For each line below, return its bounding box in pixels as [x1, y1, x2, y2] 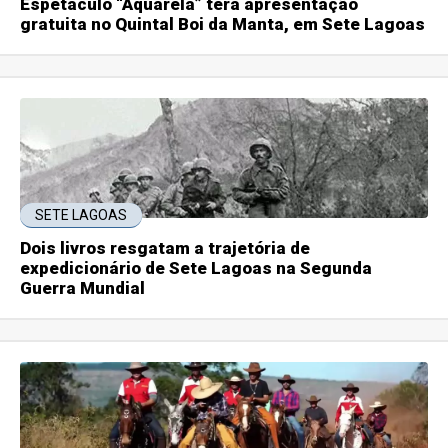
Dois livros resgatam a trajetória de [20, 237, 311, 258]
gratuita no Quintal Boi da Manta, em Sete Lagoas [20, 13, 426, 34]
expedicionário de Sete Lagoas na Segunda [20, 257, 373, 278]
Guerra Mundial [20, 277, 146, 298]
